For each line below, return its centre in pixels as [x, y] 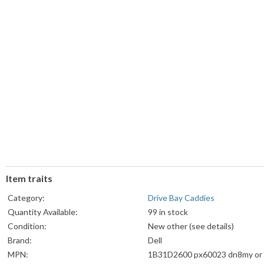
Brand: [20, 240]
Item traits [29, 179]
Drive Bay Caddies [181, 198]
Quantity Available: [43, 212]
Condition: [27, 226]
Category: [26, 198]
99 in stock [168, 212]
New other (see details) [191, 226]
